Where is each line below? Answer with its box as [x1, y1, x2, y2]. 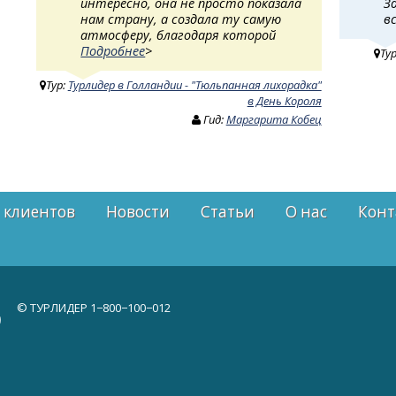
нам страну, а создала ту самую [80, 10, 282, 27]
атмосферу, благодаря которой [80, 26, 277, 43]
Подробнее [80, 42, 146, 59]
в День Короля [247, 92, 322, 109]
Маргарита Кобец [225, 110, 322, 127]
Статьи [201, 202, 255, 223]
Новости [106, 202, 171, 223]
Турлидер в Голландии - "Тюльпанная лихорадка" [67, 76, 322, 93]
